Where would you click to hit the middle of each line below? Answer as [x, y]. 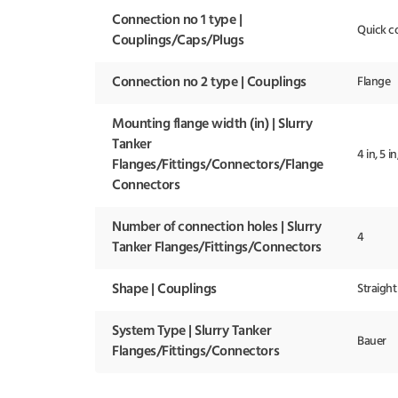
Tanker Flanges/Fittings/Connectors [217, 248]
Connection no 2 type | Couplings [209, 83]
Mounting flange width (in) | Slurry [212, 125]
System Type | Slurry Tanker [192, 332]
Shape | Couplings [164, 290]
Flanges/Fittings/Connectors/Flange [218, 166]
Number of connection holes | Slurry [217, 228]
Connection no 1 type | [177, 21]
